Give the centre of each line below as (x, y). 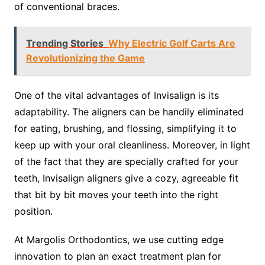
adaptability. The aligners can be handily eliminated (129, 112)
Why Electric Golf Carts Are (172, 43)
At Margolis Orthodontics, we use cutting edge (119, 240)
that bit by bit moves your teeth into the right (116, 195)
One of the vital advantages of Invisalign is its (116, 95)
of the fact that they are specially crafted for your (126, 161)
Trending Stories (64, 43)
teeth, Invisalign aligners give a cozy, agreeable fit (126, 178)
